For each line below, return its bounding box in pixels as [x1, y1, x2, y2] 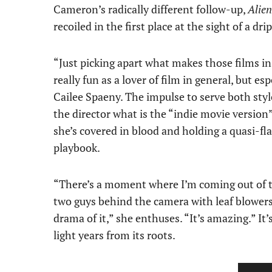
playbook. [53, 140, 100, 155]
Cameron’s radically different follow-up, [53, 2, 248, 17]
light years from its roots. [53, 228, 175, 243]
